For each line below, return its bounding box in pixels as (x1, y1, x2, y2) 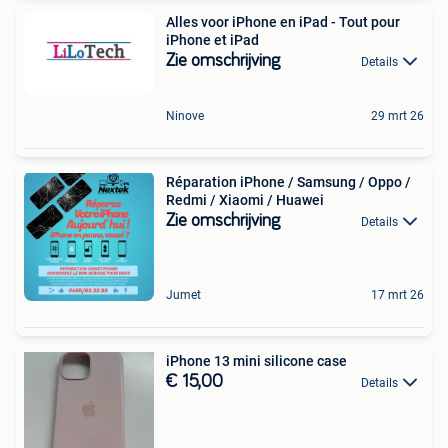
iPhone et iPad (166, 31, 259, 48)
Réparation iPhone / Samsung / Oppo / (166, 174, 411, 191)
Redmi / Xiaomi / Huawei (166, 192, 324, 209)
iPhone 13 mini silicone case (166, 353, 347, 370)
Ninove (166, 109, 204, 124)
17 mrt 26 (371, 288, 424, 303)
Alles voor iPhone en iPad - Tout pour (166, 13, 400, 30)
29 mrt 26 (371, 109, 424, 124)
